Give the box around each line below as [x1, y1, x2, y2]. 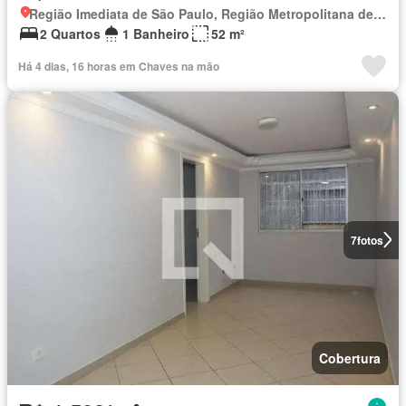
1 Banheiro [122, 24, 189, 43]
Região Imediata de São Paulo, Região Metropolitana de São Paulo [373, 4, 386, 23]
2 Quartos [40, 24, 101, 43]
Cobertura [319, 349, 381, 367]
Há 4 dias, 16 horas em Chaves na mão [18, 57, 219, 74]
